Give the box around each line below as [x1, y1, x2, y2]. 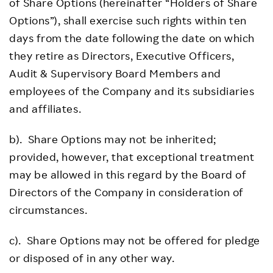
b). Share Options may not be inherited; [9, 132, 216, 146]
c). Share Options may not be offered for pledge [9, 233, 260, 247]
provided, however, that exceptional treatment [9, 149, 255, 163]
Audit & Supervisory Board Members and [9, 66, 221, 80]
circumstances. [9, 202, 88, 216]
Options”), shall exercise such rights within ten [9, 13, 247, 27]
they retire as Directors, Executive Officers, [9, 48, 235, 62]
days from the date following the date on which [9, 30, 255, 44]
